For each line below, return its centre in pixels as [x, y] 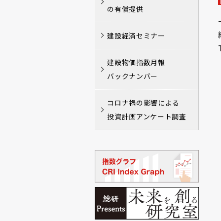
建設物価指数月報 [136, 62]
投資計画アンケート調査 [147, 117]
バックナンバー [132, 76]
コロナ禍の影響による [143, 103]
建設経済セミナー [136, 35]
